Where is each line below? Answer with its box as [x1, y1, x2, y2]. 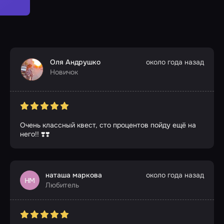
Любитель [45, 180, 79, 190]
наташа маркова [45, 170, 102, 180]
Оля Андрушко [50, 57, 100, 67]
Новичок [50, 67, 78, 77]
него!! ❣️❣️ [20, 129, 50, 139]
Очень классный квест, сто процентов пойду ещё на [20, 120, 196, 130]
